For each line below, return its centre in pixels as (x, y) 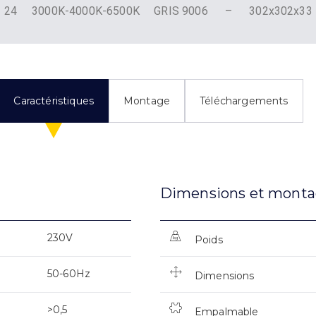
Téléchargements (244, 101)
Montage (147, 101)
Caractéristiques (54, 101)
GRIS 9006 (181, 11)
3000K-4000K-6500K (86, 11)
